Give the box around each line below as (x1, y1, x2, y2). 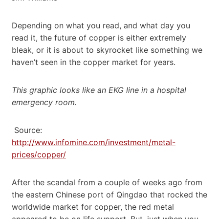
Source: (14, 125, 42, 135)
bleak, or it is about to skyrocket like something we (12, 44, 202, 55)
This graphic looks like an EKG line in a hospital (12, 85, 186, 95)
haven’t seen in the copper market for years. (12, 57, 175, 67)
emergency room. (12, 97, 79, 107)
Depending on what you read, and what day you (12, 20, 190, 30)
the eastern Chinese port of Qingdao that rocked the (12, 189, 207, 199)
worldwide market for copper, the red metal (12, 201, 174, 212)
